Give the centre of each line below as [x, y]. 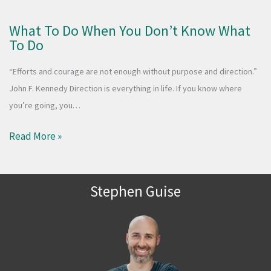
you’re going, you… [45, 106]
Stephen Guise [135, 191]
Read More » [35, 136]
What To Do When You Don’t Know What [130, 31]
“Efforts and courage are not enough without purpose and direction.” [133, 72]
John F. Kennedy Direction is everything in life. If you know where [126, 89]
